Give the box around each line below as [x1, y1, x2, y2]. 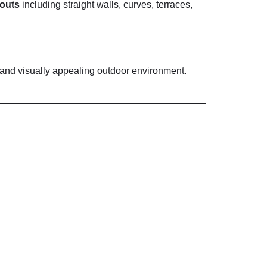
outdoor [97, 66, 132, 76]
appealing [52, 66, 97, 76]
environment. [132, 66, 187, 76]
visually [18, 66, 52, 76]
